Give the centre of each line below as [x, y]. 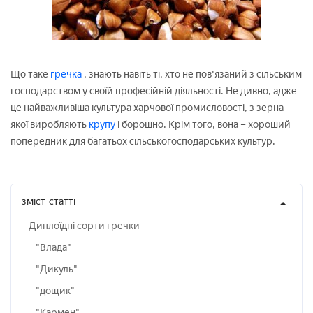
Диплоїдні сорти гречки [84, 226]
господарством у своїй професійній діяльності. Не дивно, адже [154, 91]
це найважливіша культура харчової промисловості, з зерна [147, 108]
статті [62, 202]
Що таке [29, 74]
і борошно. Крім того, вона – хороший [204, 125]
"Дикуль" [57, 269]
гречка [66, 74]
